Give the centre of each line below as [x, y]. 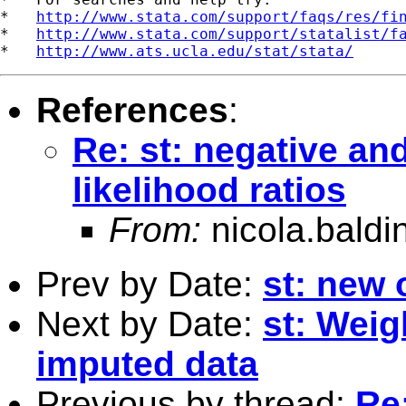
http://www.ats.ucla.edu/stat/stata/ [195, 51]
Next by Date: [150, 324]
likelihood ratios [209, 189]
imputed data [147, 363]
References [132, 110]
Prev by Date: [150, 284]
